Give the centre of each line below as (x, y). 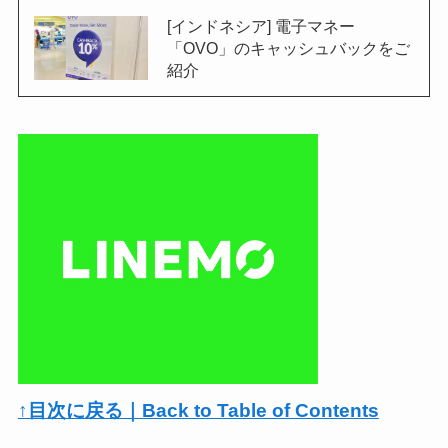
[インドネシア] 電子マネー (260, 25)
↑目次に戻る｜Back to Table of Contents (198, 411)
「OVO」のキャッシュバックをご (288, 47)
